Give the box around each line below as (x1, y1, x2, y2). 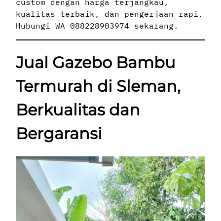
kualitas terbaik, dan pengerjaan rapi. (16, 8, 203, 19)
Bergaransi (16, 124, 102, 144)
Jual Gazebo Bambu (16, 53, 176, 73)
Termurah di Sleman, (16, 76, 181, 96)
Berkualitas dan (16, 100, 140, 120)
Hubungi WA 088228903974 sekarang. (16, 20, 179, 31)
